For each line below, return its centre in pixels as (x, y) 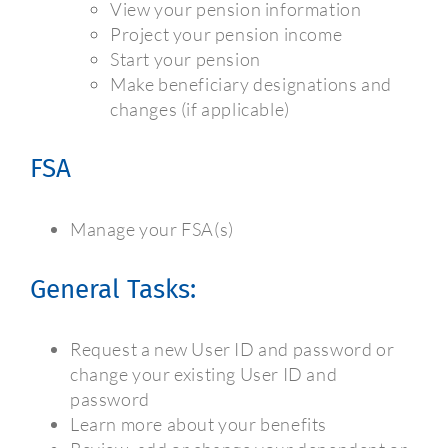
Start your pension (185, 58)
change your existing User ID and (204, 374)
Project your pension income (226, 33)
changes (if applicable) (200, 108)
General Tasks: (113, 289)
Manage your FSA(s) (152, 229)
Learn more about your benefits (198, 424)
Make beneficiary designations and (251, 83)
